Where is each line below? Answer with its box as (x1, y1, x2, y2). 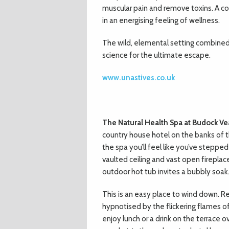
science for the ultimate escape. (102, 51, 211, 60)
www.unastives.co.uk (102, 73, 175, 82)
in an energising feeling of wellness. (102, 16, 220, 25)
